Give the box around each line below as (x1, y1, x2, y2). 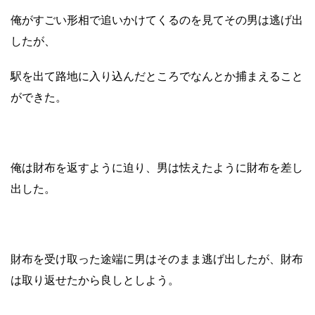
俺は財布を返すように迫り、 (11, 160, 157, 174)
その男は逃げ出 (224, 12, 303, 27)
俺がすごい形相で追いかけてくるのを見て (11, 12, 224, 27)
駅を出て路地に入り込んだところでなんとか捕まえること (11, 68, 303, 83)
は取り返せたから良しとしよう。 (11, 272, 179, 287)
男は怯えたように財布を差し (157, 160, 303, 174)
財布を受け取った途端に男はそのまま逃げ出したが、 (11, 251, 281, 266)
